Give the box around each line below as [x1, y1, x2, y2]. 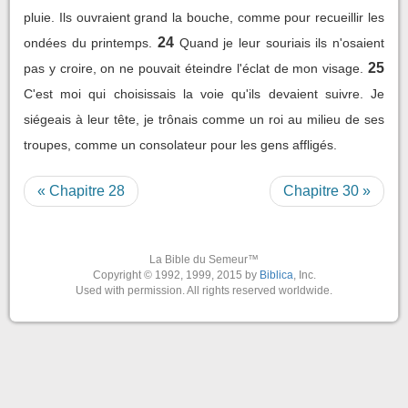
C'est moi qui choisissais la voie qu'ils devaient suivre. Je [24, 86, 384, 101]
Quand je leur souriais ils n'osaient [178, 35, 385, 50]
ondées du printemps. [24, 35, 153, 50]
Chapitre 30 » [283, 182, 371, 199]
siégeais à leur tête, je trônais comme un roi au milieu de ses [24, 111, 384, 127]
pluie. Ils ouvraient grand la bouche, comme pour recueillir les [24, 9, 384, 25]
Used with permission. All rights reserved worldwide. [76, 283, 332, 297]
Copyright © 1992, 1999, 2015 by [92, 268, 260, 281]
